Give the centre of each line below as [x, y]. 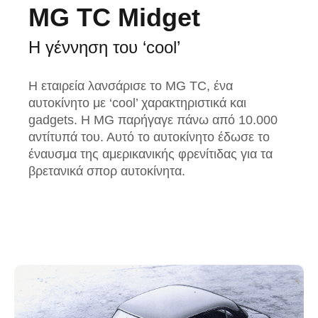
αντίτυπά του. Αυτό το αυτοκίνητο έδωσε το [149, 137]
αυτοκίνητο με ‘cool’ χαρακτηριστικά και [137, 103]
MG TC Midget [114, 18]
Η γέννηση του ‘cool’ [104, 48]
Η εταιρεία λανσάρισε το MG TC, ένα [131, 86]
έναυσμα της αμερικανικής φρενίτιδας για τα [150, 154]
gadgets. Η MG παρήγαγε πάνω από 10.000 [153, 120]
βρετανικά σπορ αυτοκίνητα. [107, 171]
